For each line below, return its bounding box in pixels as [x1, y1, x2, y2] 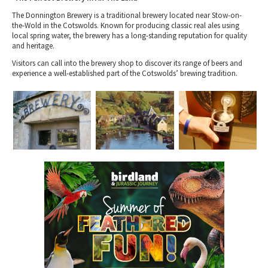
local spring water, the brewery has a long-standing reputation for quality [12, 30, 247, 41]
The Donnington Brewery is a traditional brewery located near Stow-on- [12, 10, 242, 20]
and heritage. [12, 40, 54, 51]
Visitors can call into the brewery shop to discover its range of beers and [12, 57, 242, 68]
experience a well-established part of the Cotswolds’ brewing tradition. [12, 68, 237, 78]
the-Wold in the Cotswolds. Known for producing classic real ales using [12, 20, 239, 31]
